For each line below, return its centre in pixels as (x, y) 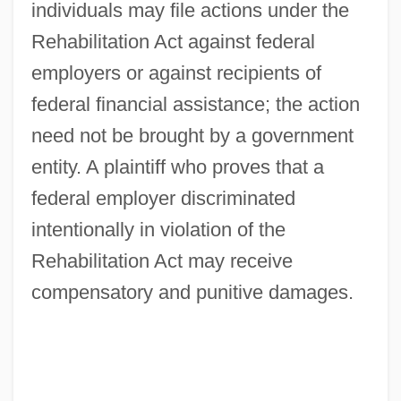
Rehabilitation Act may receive (162, 261)
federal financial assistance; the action (195, 105)
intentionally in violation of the (158, 230)
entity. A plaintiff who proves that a (177, 167)
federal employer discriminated (163, 199)
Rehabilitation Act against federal (173, 42)
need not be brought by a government (192, 136)
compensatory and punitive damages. (192, 293)
